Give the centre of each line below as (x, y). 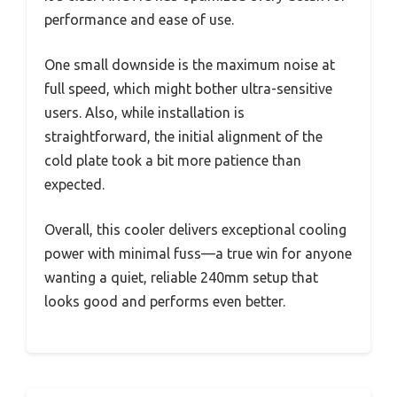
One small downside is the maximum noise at (190, 65)
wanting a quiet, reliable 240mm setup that (181, 278)
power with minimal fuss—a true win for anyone (198, 254)
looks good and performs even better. (165, 302)
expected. (74, 185)
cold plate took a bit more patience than (173, 161)
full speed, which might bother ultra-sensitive (188, 89)
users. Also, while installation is (144, 113)
